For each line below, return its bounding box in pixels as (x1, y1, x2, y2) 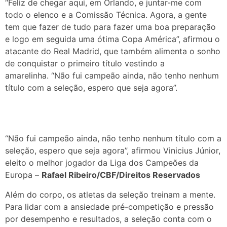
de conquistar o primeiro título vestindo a (5, 58, 165, 68)
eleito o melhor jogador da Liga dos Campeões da (5, 158, 199, 168)
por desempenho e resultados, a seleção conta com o (5, 213, 212, 224)
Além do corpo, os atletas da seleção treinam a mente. (5, 189, 215, 200)
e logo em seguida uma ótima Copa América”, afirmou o (5, 33, 220, 44)
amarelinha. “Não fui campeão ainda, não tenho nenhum (5, 70, 219, 81)
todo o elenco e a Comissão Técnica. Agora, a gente (5, 9, 207, 20)
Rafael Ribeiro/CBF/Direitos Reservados (42, 170, 200, 180)
